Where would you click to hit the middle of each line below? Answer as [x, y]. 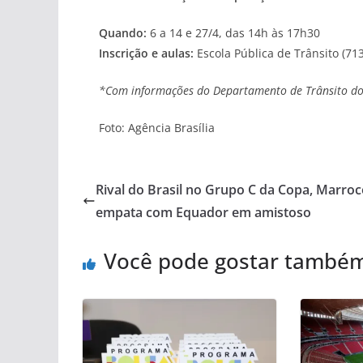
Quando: [123, 33]
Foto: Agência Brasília [157, 128]
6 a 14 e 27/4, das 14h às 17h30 [233, 33]
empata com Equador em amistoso [203, 213]
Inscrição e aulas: [146, 53]
